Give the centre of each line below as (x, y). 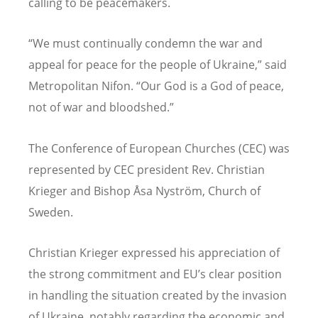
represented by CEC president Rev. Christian (147, 169)
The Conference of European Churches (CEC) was (159, 148)
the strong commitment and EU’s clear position (155, 274)
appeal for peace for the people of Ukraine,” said (158, 65)
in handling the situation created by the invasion (158, 295)
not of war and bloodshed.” (101, 108)
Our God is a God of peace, (212, 86)
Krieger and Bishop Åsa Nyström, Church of (144, 191)
